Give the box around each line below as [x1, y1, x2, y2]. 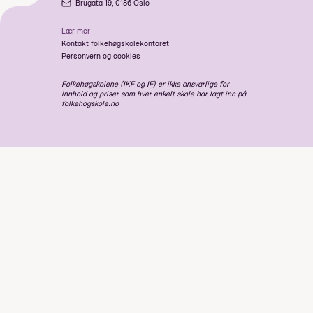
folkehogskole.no [61, 98, 119, 108]
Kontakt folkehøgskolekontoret [61, 38, 169, 48]
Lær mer [61, 25, 90, 36]
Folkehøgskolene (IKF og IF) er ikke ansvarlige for [61, 78, 229, 89]
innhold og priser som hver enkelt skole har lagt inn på [61, 88, 246, 99]
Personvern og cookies [61, 50, 140, 61]
